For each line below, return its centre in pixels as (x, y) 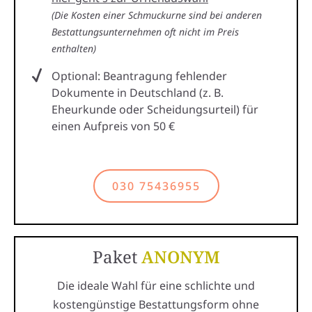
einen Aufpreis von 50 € (113, 126)
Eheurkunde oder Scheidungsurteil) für (155, 109)
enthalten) (74, 48)
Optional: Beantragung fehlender (139, 76)
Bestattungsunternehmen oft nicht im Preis (145, 31)
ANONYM (180, 256)
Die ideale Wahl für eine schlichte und (156, 285)
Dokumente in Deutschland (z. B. (138, 92)
